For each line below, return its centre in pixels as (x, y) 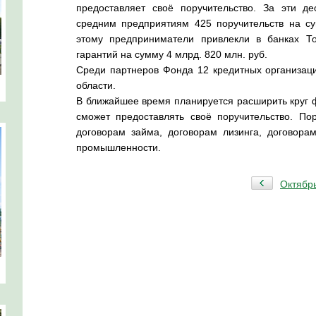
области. (96, 85)
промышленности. (119, 147)
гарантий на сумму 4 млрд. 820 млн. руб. (172, 54)
